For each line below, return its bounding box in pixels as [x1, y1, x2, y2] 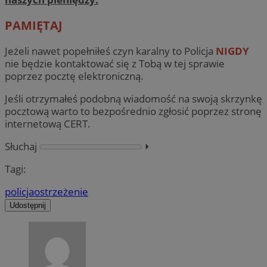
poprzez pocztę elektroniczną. [5, 69, 144, 83]
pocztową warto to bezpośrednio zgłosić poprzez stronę [5, 104, 262, 118]
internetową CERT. [5, 116, 91, 131]
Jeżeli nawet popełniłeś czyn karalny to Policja [5, 44, 216, 58]
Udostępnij [10, 201, 46, 210]
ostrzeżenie [34, 185, 88, 199]
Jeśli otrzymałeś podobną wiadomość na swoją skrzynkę [5, 91, 262, 105]
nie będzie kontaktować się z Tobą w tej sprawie [5, 56, 225, 70]
